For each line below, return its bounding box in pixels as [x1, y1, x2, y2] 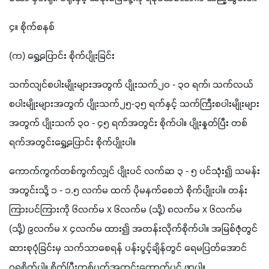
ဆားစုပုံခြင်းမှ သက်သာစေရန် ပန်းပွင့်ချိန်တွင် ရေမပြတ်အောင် [9, 242, 247, 255]
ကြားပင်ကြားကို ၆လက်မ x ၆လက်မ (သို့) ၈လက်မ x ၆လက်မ [9, 204, 242, 216]
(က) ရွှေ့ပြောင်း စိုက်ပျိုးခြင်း [9, 50, 115, 62]
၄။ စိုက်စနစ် [9, 21, 55, 34]
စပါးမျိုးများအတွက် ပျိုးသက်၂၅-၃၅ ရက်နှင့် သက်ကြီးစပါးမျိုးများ [9, 98, 259, 110]
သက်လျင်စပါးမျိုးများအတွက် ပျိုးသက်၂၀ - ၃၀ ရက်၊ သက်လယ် [9, 79, 253, 91]
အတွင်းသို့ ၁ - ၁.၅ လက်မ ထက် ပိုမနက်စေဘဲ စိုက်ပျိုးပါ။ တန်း [9, 184, 247, 197]
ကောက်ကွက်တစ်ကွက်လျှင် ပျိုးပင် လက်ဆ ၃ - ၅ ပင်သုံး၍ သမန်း [9, 165, 260, 178]
